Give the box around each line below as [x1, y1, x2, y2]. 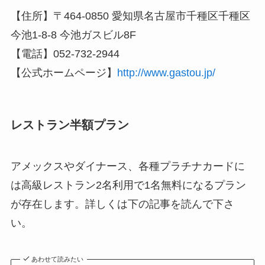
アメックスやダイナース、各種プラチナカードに [10, 160, 245, 172]
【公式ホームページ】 [10, 67, 117, 79]
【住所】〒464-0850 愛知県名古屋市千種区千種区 [10, 10, 250, 22]
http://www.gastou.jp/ [117, 67, 215, 79]
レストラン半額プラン [10, 118, 129, 132]
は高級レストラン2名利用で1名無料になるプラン [10, 179, 246, 191]
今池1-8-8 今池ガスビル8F [10, 29, 136, 41]
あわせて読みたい [31, 255, 84, 263]
